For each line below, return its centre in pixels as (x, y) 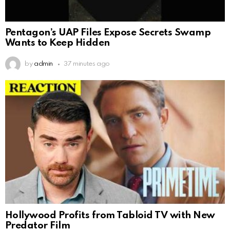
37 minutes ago (87, 64)
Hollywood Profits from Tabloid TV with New (110, 216)
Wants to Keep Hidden (57, 43)
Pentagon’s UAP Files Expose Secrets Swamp (108, 33)
